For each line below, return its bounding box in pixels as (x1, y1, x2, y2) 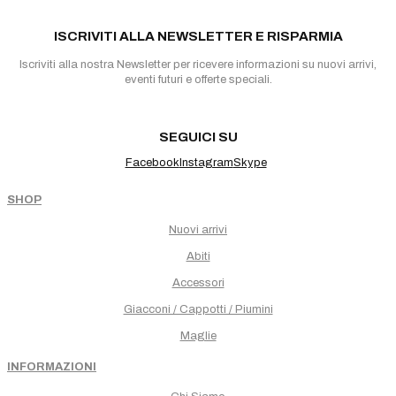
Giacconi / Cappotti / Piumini (123, 303, 273, 316)
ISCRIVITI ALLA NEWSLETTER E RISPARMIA (53, 29, 343, 44)
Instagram (179, 156, 233, 170)
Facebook (125, 156, 179, 170)
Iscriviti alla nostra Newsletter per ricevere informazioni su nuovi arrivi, (19, 58, 377, 72)
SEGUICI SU (158, 130, 238, 145)
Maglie (179, 330, 217, 343)
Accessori (171, 277, 225, 290)
